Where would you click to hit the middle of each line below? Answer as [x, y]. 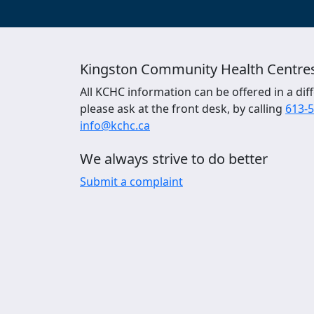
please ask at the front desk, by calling [183, 109]
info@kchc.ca [115, 126]
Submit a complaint [131, 182]
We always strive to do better [174, 159]
